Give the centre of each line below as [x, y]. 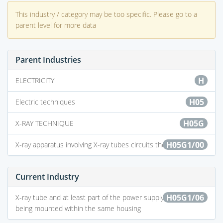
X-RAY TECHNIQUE [45, 123]
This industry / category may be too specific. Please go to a [106, 14]
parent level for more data [56, 25]
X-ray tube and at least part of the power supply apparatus [106, 197]
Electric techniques [45, 102]
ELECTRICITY [35, 80]
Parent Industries [48, 59]
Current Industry [47, 176]
